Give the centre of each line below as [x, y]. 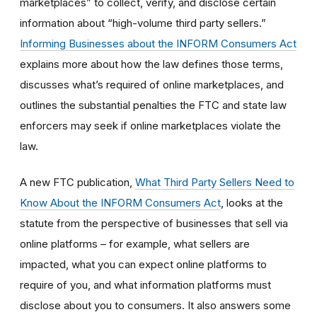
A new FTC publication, [77, 182]
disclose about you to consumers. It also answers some [155, 305]
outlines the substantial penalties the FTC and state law [153, 105]
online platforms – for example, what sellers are [135, 243]
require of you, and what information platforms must [145, 284]
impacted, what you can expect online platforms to [143, 264]
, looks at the [252, 202]
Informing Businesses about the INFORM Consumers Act [158, 43]
